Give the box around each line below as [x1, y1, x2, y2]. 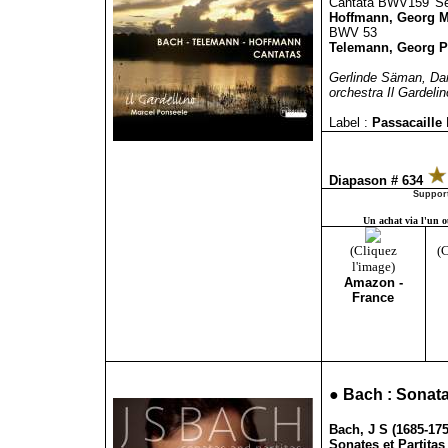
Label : [328, 115, 368, 130]
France [352, 290, 394, 305]
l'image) [351, 259, 395, 274]
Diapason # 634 [328, 173, 427, 188]
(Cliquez [349, 243, 397, 258]
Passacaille [371, 115, 446, 130]
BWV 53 [328, 25, 377, 40]
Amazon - [343, 275, 403, 290]
